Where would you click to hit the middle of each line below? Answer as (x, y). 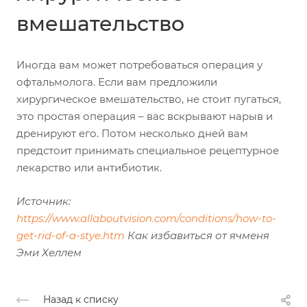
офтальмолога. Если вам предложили (117, 82)
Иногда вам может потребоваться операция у (139, 65)
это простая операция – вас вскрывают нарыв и (145, 116)
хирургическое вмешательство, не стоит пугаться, (149, 99)
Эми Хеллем (49, 253)
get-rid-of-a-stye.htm (71, 235)
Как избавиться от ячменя (198, 235)
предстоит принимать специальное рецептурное (148, 150)
